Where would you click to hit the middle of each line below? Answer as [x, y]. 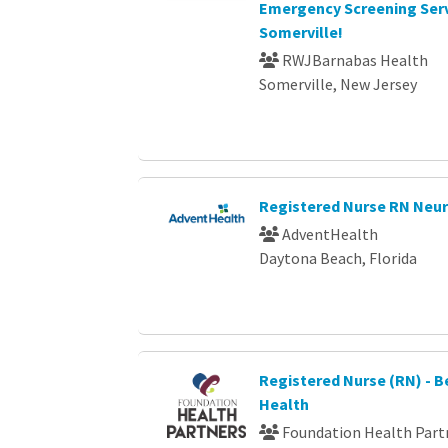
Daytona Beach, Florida [337, 257]
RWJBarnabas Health [353, 59]
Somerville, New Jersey [337, 83]
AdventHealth [328, 233]
